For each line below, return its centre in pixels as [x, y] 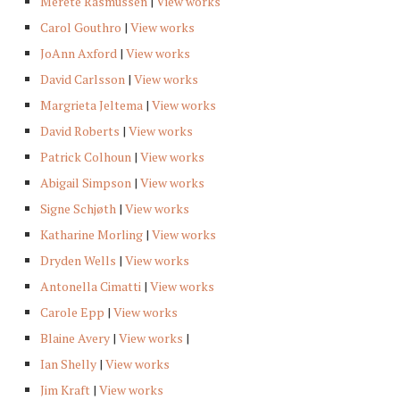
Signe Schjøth [78, 209]
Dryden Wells [78, 261]
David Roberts [80, 131]
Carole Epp [72, 312]
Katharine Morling [92, 235]
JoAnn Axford [79, 54]
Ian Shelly [68, 364]
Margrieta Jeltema [92, 105]
